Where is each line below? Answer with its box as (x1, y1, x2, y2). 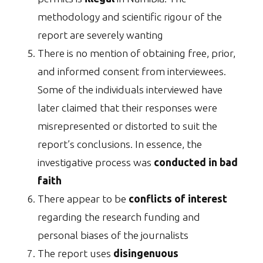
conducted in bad (154, 157, 238, 168)
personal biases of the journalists (38, 230, 188, 241)
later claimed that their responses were (38, 102, 217, 114)
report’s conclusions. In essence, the (38, 139, 202, 150)
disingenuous (113, 248, 178, 259)
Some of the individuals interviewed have (38, 84, 222, 96)
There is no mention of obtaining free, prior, (38, 48, 235, 59)
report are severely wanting (38, 29, 163, 41)
